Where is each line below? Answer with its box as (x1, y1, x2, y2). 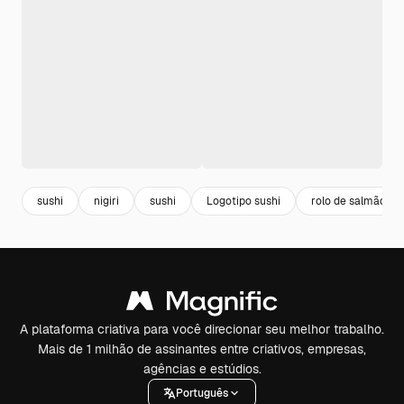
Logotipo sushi (207, 193, 280, 208)
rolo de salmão (311, 193, 386, 208)
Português (176, 385, 228, 400)
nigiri (94, 193, 119, 208)
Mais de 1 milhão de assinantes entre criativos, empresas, (38, 341, 366, 357)
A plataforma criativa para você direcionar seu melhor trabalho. (20, 321, 384, 337)
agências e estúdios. (142, 361, 262, 377)
